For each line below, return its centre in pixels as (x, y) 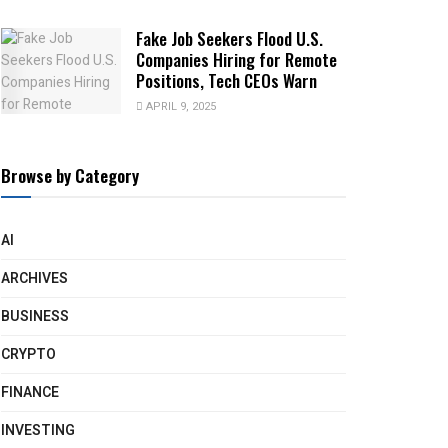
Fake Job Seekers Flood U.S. (229, 39)
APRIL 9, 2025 (179, 107)
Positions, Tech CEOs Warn (226, 81)
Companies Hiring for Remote (236, 60)
